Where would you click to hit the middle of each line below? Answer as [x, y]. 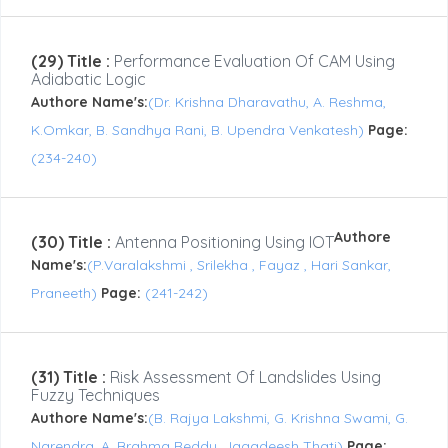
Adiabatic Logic [88, 79]
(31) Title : [68, 377]
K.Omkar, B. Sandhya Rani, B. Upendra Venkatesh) [199, 130]
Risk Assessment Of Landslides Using [243, 377]
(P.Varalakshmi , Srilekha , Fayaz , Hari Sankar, [239, 265]
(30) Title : [71, 242]
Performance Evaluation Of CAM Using [252, 61]
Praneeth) [66, 293]
